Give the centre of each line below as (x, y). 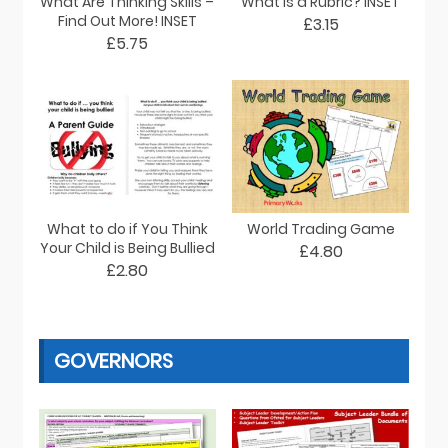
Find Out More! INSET (127, 20)
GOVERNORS (113, 360)
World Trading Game (320, 228)
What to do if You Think (127, 228)
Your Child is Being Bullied (127, 247)
